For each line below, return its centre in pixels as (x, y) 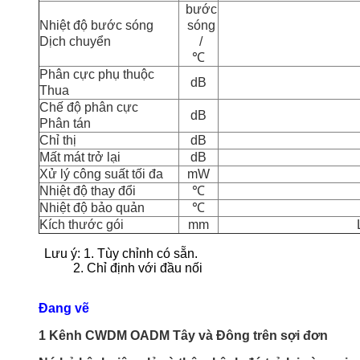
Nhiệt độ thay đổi (88, 191)
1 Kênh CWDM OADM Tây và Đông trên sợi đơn (183, 335)
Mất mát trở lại (80, 157)
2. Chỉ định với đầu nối (138, 268)
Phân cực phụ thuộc (97, 74)
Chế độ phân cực (89, 107)
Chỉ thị (58, 140)
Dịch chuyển (75, 41)
